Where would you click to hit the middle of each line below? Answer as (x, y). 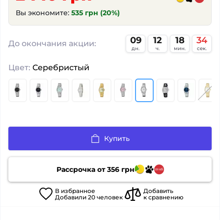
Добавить (158, 191)
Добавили (71, 197)
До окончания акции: (52, 43)
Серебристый (60, 68)
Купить (117, 138)
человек (109, 197)
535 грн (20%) (96, 13)
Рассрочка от (82, 169)
